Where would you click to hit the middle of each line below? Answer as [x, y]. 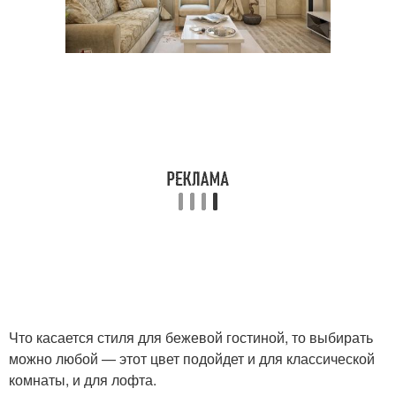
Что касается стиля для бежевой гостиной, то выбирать [191, 337]
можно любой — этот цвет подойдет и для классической [192, 358]
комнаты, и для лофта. [83, 379]
